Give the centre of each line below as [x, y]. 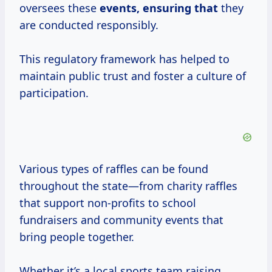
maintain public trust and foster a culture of [133, 76]
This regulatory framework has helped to [124, 59]
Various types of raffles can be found [114, 169]
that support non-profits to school [108, 203]
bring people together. [77, 237]
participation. [54, 93]
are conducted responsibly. [89, 25]
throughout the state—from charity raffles [128, 186]
